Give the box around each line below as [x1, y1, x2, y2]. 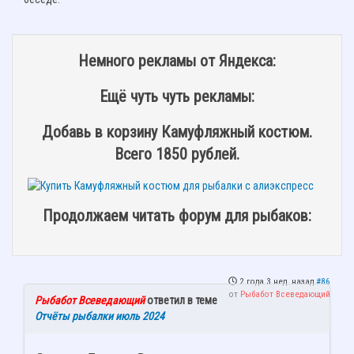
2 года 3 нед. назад [239, 276, 314, 287]
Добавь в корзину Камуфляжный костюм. [42, 122, 312, 141]
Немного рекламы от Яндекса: [78, 51, 276, 71]
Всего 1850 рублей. [115, 144, 239, 164]
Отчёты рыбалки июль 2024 [35, 309, 164, 322]
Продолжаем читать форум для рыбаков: [43, 206, 311, 226]
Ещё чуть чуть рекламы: [100, 87, 254, 107]
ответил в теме [145, 293, 217, 307]
